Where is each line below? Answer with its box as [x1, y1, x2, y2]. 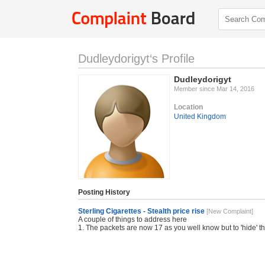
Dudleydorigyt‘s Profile [78, 52, 195, 65]
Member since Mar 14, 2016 [174, 85, 254, 92]
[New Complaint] [206, 208, 253, 215]
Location [174, 103, 203, 111]
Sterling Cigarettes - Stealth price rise [78, 207, 205, 215]
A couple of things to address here [78, 215, 187, 224]
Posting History [78, 188, 130, 196]
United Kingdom [174, 112, 226, 121]
